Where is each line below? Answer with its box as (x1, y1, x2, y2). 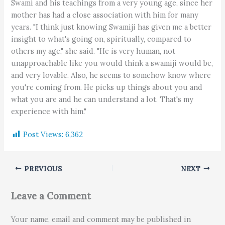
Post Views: (23, 130, 64, 140)
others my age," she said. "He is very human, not (11, 46, 176, 56)
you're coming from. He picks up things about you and (11, 82, 203, 92)
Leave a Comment (11, 190, 91, 202)
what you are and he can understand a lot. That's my (11, 94, 194, 104)
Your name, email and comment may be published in (11, 214, 191, 224)
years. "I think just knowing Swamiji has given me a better (11, 22, 212, 32)
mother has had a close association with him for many (11, 10, 199, 20)
